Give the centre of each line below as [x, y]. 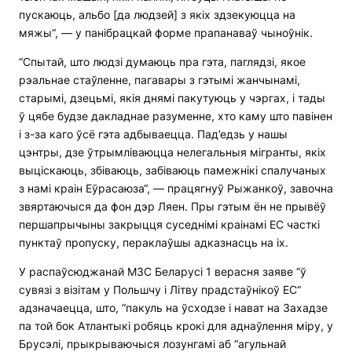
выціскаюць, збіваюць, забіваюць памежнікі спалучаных [172, 170]
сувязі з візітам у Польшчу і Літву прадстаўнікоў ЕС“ [160, 290]
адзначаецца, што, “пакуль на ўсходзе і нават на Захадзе [173, 308]
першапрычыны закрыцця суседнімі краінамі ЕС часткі [169, 225]
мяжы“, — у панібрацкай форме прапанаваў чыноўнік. [166, 33]
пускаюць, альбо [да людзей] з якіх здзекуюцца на [157, 15]
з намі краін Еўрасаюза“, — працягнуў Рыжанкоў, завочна [176, 189]
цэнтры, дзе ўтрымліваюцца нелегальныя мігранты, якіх [172, 152]
